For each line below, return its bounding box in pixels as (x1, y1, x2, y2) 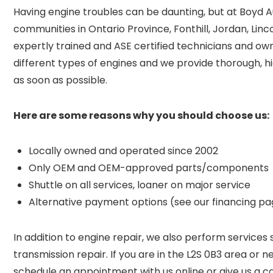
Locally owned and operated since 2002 (29, 144, 218, 158)
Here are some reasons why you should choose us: (13, 108, 269, 122)
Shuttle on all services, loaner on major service (29, 178, 250, 192)
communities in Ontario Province (13, 22, 169, 36)
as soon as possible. (13, 73, 110, 87)
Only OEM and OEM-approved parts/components (29, 161, 269, 175)
